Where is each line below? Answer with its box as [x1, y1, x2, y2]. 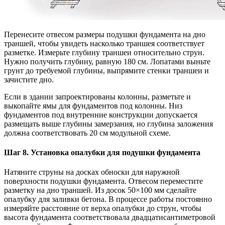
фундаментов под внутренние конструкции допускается [4, 110, 197, 119]
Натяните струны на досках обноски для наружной [4, 168, 180, 177]
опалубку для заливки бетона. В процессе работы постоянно [4, 195, 212, 204]
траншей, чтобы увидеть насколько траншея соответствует [4, 39, 204, 48]
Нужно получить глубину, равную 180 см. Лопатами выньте [4, 57, 210, 66]
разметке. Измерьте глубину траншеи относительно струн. [4, 48, 204, 57]
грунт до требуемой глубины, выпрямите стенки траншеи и [4, 66, 209, 75]
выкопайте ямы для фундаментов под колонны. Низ [4, 101, 182, 110]
